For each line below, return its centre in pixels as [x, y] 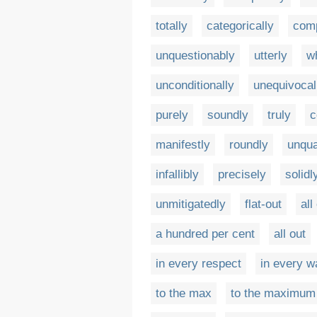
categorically [240, 26]
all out [290, 234]
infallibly [177, 174]
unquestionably [195, 56]
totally [172, 26]
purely [172, 115]
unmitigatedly [191, 204]
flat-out [263, 204]
